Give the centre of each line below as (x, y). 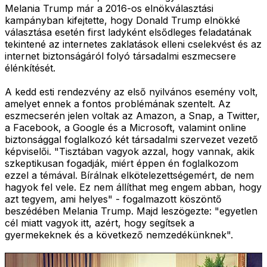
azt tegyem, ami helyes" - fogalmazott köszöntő (113, 199)
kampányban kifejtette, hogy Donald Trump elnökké (122, 20)
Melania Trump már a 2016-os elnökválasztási (109, 8)
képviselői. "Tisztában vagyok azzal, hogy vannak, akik (130, 151)
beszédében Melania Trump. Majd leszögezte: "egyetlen (131, 211)
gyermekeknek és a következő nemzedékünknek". (119, 235)
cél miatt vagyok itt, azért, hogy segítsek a (100, 223)
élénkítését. (30, 68)
